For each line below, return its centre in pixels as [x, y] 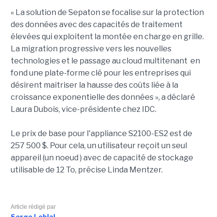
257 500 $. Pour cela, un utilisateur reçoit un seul [99, 146]
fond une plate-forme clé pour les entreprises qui [101, 73]
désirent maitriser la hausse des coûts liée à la [94, 85]
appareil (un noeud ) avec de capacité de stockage [102, 158]
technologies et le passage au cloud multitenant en [105, 61]
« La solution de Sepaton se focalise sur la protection [107, 12]
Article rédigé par [33, 207]
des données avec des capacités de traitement [96, 24]
